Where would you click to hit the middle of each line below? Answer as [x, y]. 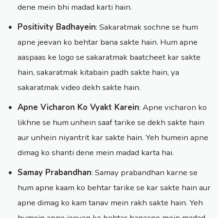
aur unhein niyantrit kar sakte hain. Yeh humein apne [113, 138]
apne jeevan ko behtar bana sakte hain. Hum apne [108, 42]
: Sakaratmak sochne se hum [147, 27]
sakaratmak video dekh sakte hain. [79, 88]
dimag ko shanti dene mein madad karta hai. [96, 153]
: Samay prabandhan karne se [145, 173]
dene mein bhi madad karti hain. [75, 7]
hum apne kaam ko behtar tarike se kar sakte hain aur [114, 188]
